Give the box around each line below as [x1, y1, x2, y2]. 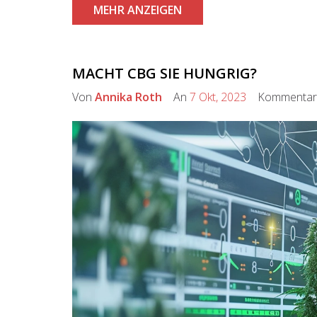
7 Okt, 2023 [190, 88, 246, 105]
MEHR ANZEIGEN [93, 1, 182, 18]
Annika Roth [95, 88, 162, 105]
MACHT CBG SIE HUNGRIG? [72, 63, 257, 83]
